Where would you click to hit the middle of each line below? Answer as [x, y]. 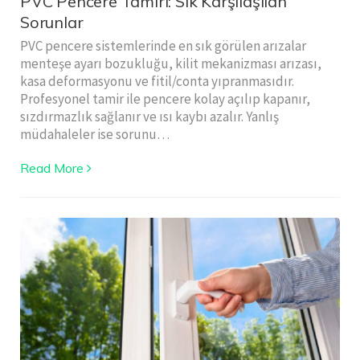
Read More [52, 168]
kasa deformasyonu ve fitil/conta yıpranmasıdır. [157, 82]
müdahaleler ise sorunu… [95, 135]
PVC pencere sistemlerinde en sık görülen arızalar [163, 46]
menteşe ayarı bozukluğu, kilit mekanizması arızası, [171, 64]
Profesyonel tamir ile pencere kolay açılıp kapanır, [165, 99]
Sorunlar [52, 22]
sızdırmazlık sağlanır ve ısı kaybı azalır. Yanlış [149, 117]
